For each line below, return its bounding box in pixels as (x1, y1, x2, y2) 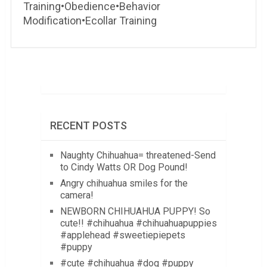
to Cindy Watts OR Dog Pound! (60, 162, 188, 173)
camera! (60, 190, 94, 201)
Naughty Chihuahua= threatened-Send (60, 150, 216, 161)
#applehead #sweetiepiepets (60, 229, 185, 241)
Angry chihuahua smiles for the (60, 178, 188, 189)
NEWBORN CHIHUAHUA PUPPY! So (60, 206, 210, 217)
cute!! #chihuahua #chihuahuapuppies (60, 218, 217, 229)
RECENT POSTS (49, 119, 127, 132)
